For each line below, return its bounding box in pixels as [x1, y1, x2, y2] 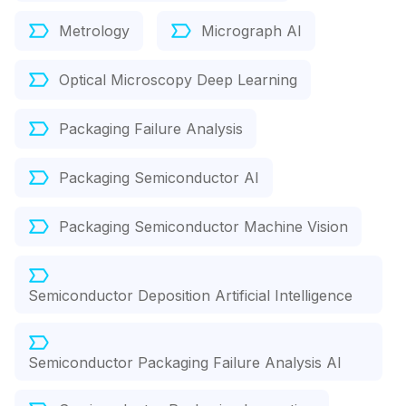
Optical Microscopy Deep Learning [59, 71, 297, 90]
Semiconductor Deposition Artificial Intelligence [28, 286, 353, 305]
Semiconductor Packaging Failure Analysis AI [28, 353, 342, 372]
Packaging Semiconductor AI [59, 169, 259, 188]
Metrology [59, 22, 130, 41]
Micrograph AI [201, 22, 302, 41]
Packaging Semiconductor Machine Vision [59, 217, 348, 237]
